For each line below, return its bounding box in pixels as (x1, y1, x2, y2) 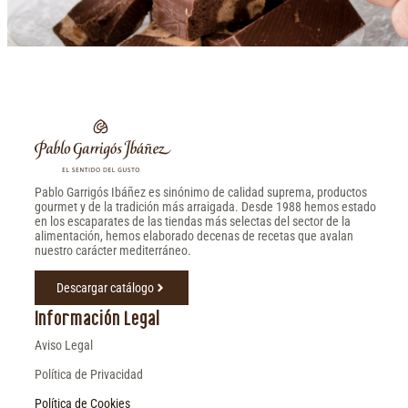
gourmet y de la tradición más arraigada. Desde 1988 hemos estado (35, 199, 376, 214)
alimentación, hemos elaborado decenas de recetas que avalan (35, 228, 353, 243)
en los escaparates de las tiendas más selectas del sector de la (35, 213, 351, 229)
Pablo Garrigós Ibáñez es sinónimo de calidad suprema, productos (35, 184, 367, 199)
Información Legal (35, 305, 159, 329)
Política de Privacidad (35, 366, 143, 382)
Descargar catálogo (56, 280, 154, 295)
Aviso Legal (35, 337, 93, 352)
